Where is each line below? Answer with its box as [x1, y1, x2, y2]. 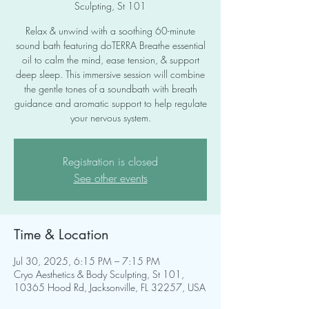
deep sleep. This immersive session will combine [16, 68, 205, 81]
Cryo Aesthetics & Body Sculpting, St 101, [14, 268, 184, 281]
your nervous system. [70, 111, 151, 124]
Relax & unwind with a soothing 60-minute [26, 24, 195, 37]
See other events [73, 170, 148, 186]
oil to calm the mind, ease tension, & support [21, 53, 199, 66]
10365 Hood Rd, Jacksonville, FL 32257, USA [14, 281, 206, 294]
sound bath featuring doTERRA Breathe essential [15, 39, 206, 52]
